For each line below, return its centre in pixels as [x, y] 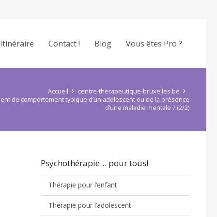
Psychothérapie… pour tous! [94, 163]
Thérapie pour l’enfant [83, 185]
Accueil [58, 91]
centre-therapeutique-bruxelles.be [129, 91]
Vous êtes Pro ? [154, 44]
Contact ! [64, 44]
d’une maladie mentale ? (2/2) [147, 108]
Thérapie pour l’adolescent [90, 205]
